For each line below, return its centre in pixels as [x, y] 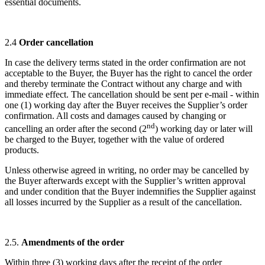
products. [22, 150]
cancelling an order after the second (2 [76, 129]
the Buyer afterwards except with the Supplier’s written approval [125, 181]
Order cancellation [56, 43]
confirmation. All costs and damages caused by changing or [115, 116]
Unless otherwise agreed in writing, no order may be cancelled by [127, 170]
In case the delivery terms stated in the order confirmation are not [125, 63]
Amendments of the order [73, 243]
